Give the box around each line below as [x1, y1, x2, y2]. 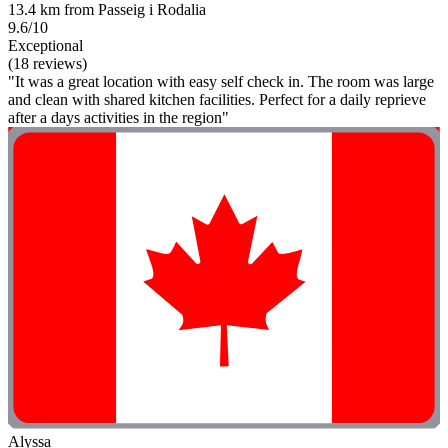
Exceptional [8, 37, 83, 55]
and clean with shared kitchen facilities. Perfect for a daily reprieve [8, 91, 426, 109]
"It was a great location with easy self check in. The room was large [8, 73, 434, 91]
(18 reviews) [8, 55, 87, 73]
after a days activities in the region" [8, 109, 229, 127]
